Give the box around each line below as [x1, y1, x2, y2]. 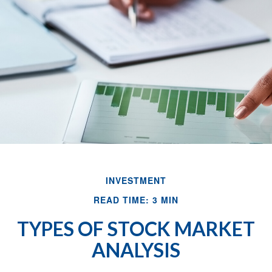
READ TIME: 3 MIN [93, 194, 178, 206]
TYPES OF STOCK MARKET [17, 217, 255, 241]
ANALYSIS [92, 238, 180, 262]
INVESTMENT [106, 174, 166, 187]
